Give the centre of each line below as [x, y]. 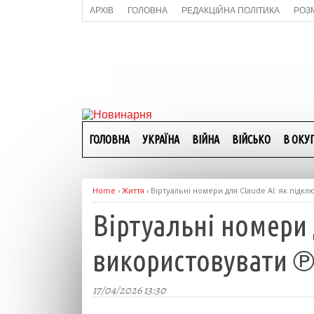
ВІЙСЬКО [251, 139]
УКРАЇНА [161, 139]
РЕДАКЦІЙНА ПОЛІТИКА [231, 11]
